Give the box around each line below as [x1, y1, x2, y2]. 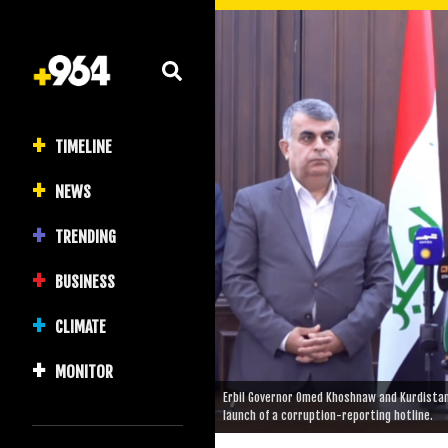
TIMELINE [55, 136, 112, 157]
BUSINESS [55, 271, 115, 292]
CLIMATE [55, 316, 106, 337]
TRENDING [55, 226, 116, 247]
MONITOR [55, 361, 113, 382]
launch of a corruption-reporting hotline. [223, 408, 433, 424]
